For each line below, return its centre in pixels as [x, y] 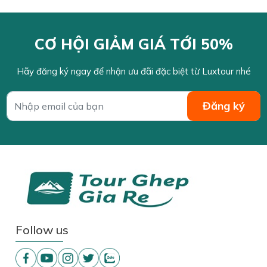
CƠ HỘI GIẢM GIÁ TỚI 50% [133, 44]
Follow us [42, 229]
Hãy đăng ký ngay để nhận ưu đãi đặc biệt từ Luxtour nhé [133, 71]
